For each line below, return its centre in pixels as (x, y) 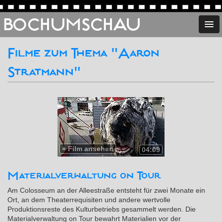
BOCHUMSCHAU (72, 25)
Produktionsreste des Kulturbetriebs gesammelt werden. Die (102, 209)
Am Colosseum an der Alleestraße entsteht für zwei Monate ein (106, 190)
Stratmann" (44, 72)
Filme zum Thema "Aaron (83, 54)
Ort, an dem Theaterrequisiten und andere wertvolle (89, 200)
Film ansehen (91, 149)
